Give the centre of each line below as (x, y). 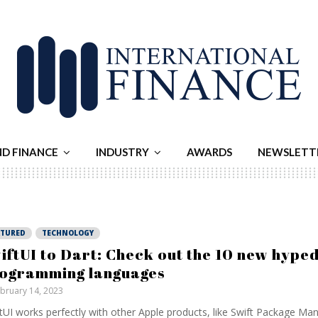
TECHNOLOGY (67, 233)
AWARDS (209, 152)
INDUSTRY (122, 152)
